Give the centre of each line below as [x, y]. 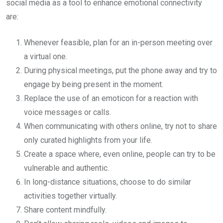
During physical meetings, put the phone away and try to [120, 71]
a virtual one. [47, 57]
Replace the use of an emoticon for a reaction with [111, 99]
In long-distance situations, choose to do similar [108, 182]
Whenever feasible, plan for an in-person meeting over [118, 43]
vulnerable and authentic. [66, 168]
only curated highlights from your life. [89, 140]
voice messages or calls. [68, 112]
